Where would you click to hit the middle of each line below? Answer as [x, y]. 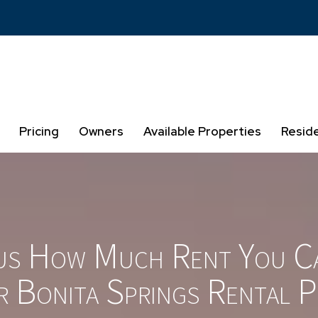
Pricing [39, 131]
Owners [101, 131]
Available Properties [202, 131]
